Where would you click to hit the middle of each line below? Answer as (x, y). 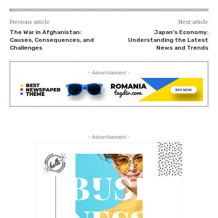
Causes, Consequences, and (52, 40)
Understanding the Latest (168, 40)
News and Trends (182, 47)
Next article (193, 21)
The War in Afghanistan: (45, 32)
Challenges (26, 47)
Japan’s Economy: (181, 32)
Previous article (30, 21)
